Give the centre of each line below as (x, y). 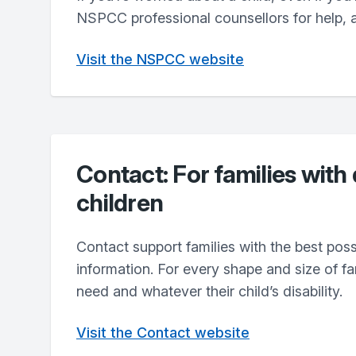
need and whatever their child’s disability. (209, 291)
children (120, 203)
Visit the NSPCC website (160, 59)
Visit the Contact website (163, 333)
